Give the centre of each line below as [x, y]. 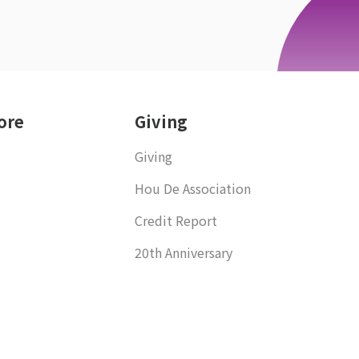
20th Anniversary [184, 252]
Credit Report [176, 220]
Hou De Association [193, 188]
